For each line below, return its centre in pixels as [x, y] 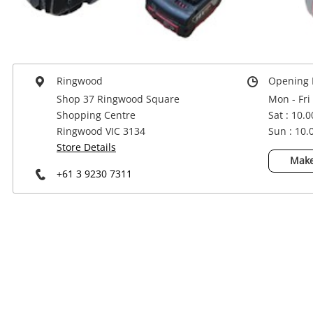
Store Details [86, 147]
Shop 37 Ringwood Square [118, 99]
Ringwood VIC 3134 [101, 131]
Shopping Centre [96, 115]
